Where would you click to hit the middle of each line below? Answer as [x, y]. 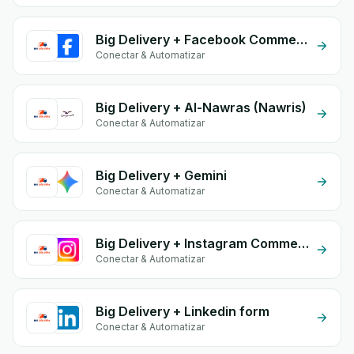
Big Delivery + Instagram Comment [303, 243]
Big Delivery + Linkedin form [183, 311]
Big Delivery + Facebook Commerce [302, 40]
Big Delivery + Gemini [161, 175]
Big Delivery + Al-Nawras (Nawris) [201, 107]
